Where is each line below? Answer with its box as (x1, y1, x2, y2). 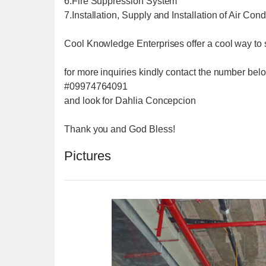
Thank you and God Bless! (64, 124, 175, 134)
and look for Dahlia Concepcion (64, 96, 197, 106)
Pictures (64, 148, 111, 164)
